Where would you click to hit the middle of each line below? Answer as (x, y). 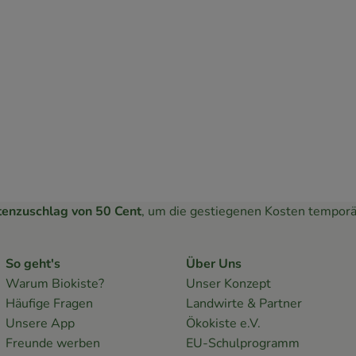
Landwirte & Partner (244, 304)
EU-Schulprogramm (242, 344)
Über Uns (213, 264)
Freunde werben (52, 344)
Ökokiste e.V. (223, 324)
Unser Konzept (228, 284)
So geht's (33, 264)
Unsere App (40, 324)
